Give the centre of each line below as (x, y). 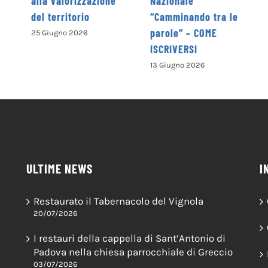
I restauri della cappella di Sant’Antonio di (130, 238)
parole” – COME (76, 33)
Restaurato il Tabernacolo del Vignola (118, 201)
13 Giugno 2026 (70, 65)
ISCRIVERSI (66, 49)
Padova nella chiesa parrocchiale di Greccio (133, 252)
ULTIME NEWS (60, 168)
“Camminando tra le (87, 16)
